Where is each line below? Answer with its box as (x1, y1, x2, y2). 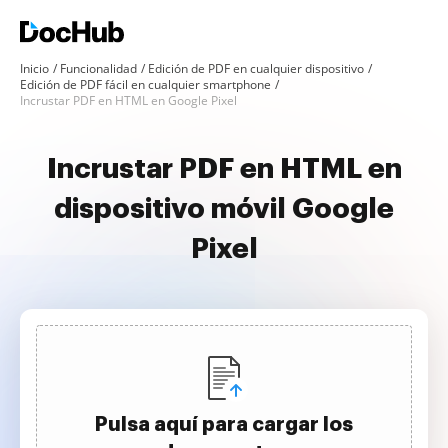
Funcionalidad (60, 60, 137, 77)
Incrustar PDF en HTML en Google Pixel (20, 92, 237, 109)
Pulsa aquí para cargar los (95, 414, 353, 434)
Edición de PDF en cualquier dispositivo (148, 60, 364, 77)
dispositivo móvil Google (54, 195, 394, 223)
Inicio (20, 60, 49, 77)
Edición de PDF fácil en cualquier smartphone (20, 76, 271, 93)
